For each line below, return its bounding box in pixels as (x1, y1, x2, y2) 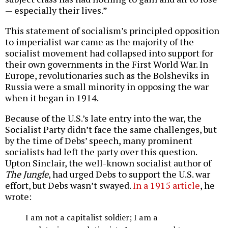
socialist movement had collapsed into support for (5, 47, 213, 60)
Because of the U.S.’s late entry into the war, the (5, 112, 202, 125)
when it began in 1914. (5, 92, 99, 104)
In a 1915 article (133, 179, 200, 192)
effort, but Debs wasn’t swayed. (5, 179, 133, 192)
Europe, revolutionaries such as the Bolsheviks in (5, 69, 209, 82)
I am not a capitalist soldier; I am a (25, 212, 158, 223)
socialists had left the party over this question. (5, 146, 197, 158)
